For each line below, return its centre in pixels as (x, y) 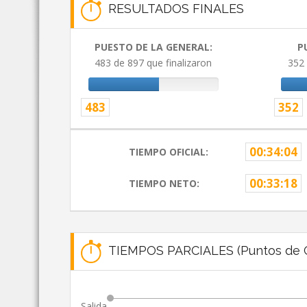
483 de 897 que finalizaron (153, 63)
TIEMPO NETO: (164, 184)
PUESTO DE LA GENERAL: (153, 47)
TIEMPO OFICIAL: (169, 152)
